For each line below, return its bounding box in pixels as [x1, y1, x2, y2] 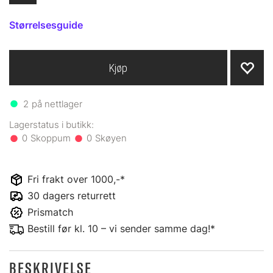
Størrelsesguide [9, 19, 83, 31]
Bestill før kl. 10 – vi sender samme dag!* [27, 222, 215, 235]
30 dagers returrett [27, 190, 116, 202]
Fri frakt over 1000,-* [27, 173, 125, 185]
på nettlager [31, 98, 82, 110]
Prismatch [27, 206, 73, 218]
